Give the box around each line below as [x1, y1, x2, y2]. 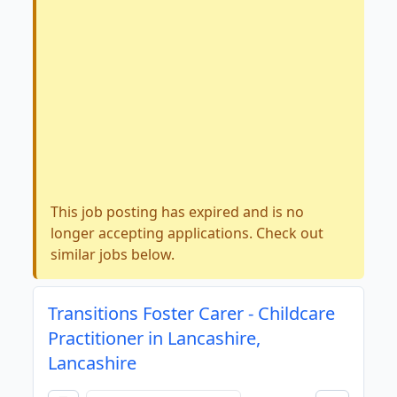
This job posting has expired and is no [51, 202, 305, 222]
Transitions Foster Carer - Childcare [48, 301, 336, 325]
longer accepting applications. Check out [51, 223, 324, 243]
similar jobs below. [51, 245, 175, 264]
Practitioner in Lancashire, [48, 326, 261, 350]
